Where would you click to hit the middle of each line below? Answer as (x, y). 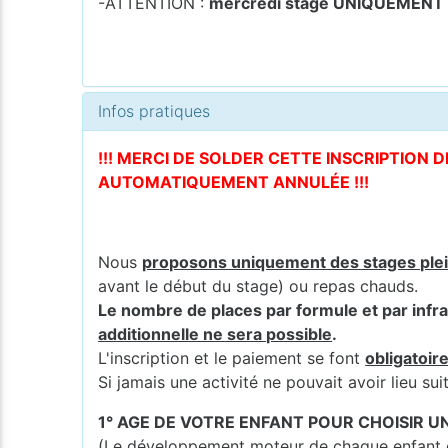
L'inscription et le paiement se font (232, 357)
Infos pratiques (154, 110)
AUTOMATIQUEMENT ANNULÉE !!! (234, 181)
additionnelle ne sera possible (215, 333)
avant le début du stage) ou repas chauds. (258, 285)
